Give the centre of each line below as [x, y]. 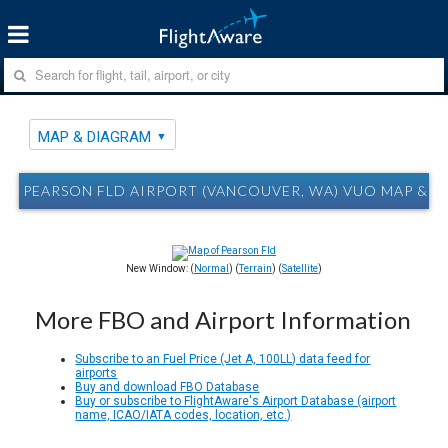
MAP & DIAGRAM [95, 136]
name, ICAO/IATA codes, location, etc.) [183, 414]
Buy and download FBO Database [167, 386]
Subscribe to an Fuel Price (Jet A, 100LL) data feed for [223, 358]
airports [96, 372]
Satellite [300, 268]
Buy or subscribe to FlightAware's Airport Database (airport [236, 400]
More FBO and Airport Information [223, 319]
